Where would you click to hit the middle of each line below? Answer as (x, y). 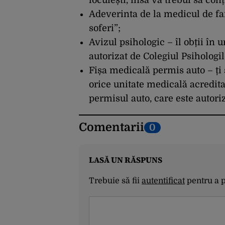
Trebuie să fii (115, 181)
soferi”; (105, 28)
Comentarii (111, 128)
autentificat (163, 181)
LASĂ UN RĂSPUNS (126, 160)
